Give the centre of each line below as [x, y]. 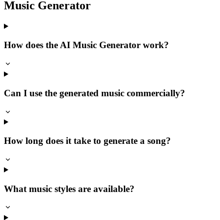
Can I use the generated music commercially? [95, 93]
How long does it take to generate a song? [87, 141]
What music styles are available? [69, 189]
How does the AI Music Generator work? [86, 45]
